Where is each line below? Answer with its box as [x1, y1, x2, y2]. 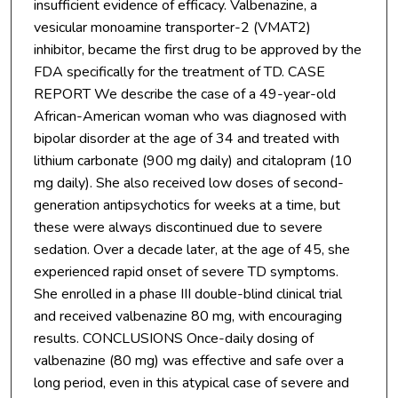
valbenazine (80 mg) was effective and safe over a [33, 350, 344, 370]
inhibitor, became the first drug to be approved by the [33, 39, 362, 60]
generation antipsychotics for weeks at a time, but [33, 195, 340, 215]
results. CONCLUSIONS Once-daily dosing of [33, 328, 314, 348]
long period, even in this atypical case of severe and [33, 372, 349, 393]
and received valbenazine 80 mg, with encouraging [33, 306, 342, 326]
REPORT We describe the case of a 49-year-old [33, 84, 336, 104]
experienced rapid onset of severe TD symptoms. [33, 261, 338, 282]
